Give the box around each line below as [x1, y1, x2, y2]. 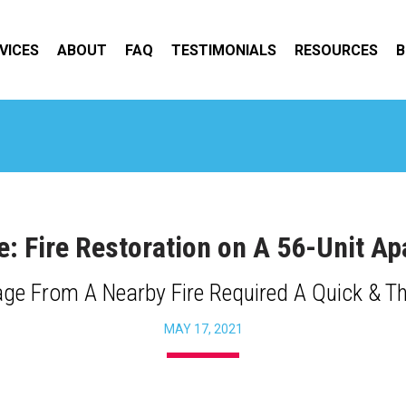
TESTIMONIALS [171, 42, 276, 59]
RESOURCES [295, 42, 378, 59]
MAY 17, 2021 [163, 322, 243, 336]
